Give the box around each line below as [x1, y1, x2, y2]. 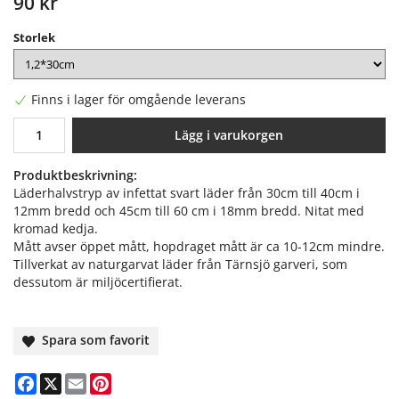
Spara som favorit [35, 331, 151, 349]
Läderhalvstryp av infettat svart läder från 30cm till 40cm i [13, 184, 360, 202]
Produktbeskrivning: [13, 167, 137, 184]
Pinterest [111, 370, 165, 388]
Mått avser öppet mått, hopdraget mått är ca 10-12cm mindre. [13, 238, 385, 256]
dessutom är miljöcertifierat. [13, 273, 183, 291]
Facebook [37, 370, 92, 388]
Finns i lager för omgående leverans [31, 91, 246, 109]
